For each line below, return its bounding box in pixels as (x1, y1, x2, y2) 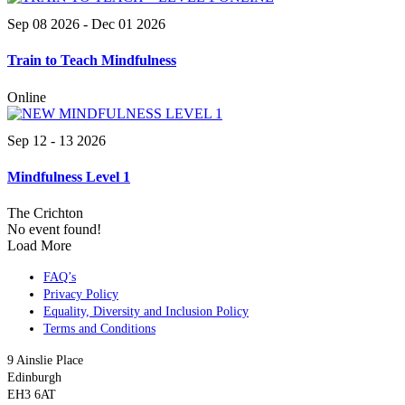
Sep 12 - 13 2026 (7, 132, 106, 148)
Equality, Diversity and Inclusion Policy (43, 305, 249, 319)
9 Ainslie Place (7, 353, 83, 368)
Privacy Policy (43, 287, 118, 302)
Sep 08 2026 (7, 16, 80, 33)
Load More (7, 238, 71, 254)
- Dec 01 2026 (80, 16, 165, 33)
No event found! (7, 221, 101, 238)
